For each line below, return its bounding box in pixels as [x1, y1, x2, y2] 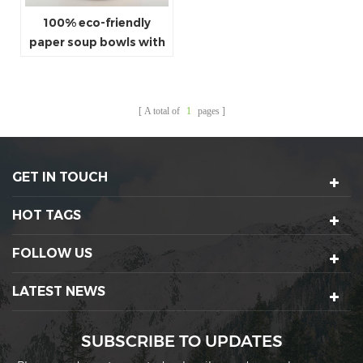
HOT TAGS [12, 207, 81, 223]
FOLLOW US [12, 245, 92, 261]
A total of [143, 105, 182, 117]
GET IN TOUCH [12, 169, 108, 185]
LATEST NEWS [12, 283, 105, 299]
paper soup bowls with [28, 34, 165, 49]
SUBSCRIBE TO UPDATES [91, 331, 283, 351]
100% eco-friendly [43, 15, 151, 30]
